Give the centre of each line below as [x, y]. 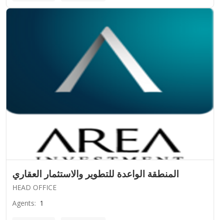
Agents [23, 203]
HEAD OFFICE [34, 187]
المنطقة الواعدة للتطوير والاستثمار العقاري [96, 174]
